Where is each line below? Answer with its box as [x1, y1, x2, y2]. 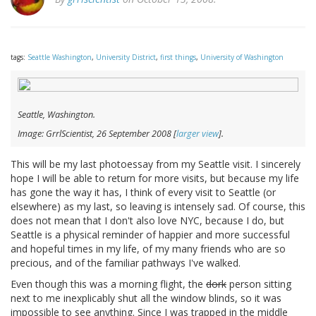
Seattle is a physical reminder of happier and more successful [11, 228, 290, 242]
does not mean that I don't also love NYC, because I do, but [11, 214, 284, 228]
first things [160, 52, 196, 63]
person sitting [226, 277, 291, 291]
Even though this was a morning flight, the [11, 277, 206, 291]
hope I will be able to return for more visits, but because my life [11, 171, 299, 186]
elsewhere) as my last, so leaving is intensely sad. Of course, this [11, 200, 305, 214]
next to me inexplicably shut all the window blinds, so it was [11, 291, 281, 305]
